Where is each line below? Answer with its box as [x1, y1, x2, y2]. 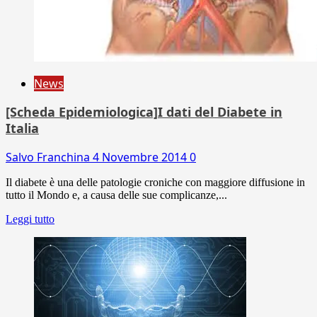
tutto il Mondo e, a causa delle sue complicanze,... [6, 188, 227, 201]
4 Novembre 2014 [93, 149, 190, 165]
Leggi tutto [6, 212, 54, 225]
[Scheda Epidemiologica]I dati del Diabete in [6, 103, 282, 120]
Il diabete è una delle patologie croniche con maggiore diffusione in [6, 175, 305, 188]
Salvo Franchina [6, 149, 93, 165]
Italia [6, 119, 39, 137]
